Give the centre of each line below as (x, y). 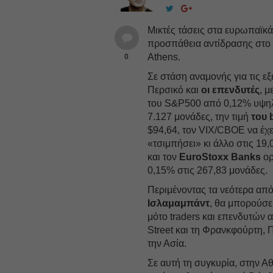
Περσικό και (175, 90)
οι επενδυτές (231, 90)
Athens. (164, 57)
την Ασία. (167, 243)
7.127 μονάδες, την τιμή (200, 116)
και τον (164, 157)
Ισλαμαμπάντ (179, 203)
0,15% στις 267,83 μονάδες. (208, 170)
